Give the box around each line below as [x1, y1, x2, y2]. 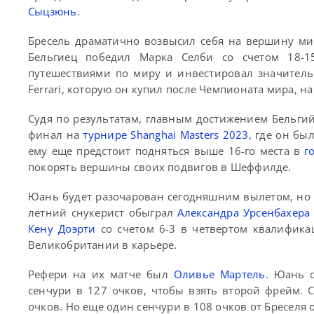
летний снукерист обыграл [28, 205, 178, 220]
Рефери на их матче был [28, 267, 174, 282]
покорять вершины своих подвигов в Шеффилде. [28, 160, 292, 175]
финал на [28, 128, 83, 142]
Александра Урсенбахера [177, 205, 310, 220]
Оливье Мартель [173, 267, 266, 282]
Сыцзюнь [28, 4, 77, 19]
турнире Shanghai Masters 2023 [83, 128, 249, 142]
